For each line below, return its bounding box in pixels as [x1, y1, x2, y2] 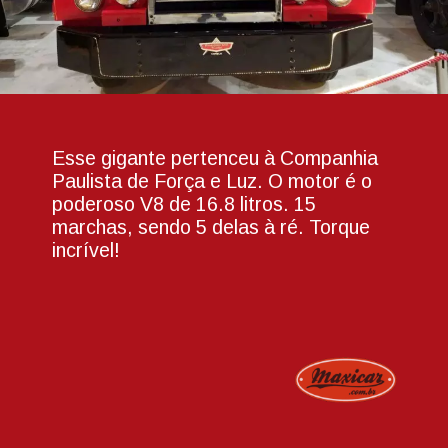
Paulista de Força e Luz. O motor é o [52, 169, 373, 192]
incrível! [52, 238, 121, 261]
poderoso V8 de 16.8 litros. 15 [52, 192, 317, 215]
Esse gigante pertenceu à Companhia [52, 146, 379, 169]
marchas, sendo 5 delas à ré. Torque [52, 215, 371, 238]
